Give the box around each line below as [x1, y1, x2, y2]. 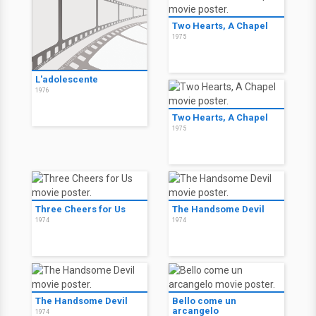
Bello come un [172, 296, 236, 306]
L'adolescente [35, 74, 98, 85]
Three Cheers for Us [35, 204, 126, 214]
